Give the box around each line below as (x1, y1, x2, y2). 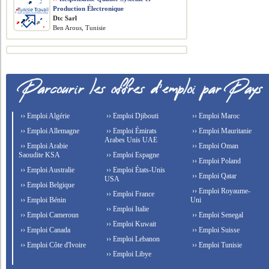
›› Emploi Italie (104, 205, 150, 213)
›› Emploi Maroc (190, 112, 240, 120)
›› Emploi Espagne (104, 151, 160, 159)
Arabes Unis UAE (104, 136, 158, 144)
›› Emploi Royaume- (190, 187, 250, 195)
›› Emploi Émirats (104, 127, 157, 135)
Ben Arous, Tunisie (53, 24, 106, 31)
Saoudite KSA (19, 151, 61, 159)
